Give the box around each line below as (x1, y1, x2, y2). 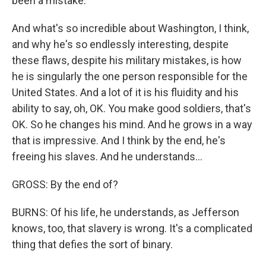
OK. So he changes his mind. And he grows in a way (12, 118, 252, 131)
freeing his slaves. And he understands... (12, 150, 202, 163)
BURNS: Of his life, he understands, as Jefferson (12, 206, 239, 218)
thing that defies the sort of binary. (12, 238, 173, 251)
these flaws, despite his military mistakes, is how (12, 54, 242, 66)
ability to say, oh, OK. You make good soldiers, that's (12, 102, 251, 115)
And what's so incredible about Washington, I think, (12, 22, 249, 34)
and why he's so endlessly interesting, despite (12, 38, 229, 50)
